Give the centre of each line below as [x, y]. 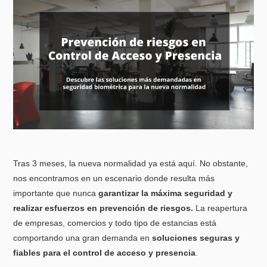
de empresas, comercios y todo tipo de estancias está [115, 223]
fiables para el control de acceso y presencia [105, 253]
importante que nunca [55, 193]
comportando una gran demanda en [83, 238]
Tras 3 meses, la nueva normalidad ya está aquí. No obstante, [131, 164]
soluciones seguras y [196, 238]
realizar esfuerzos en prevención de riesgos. [103, 208]
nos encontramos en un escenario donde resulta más [114, 178]
